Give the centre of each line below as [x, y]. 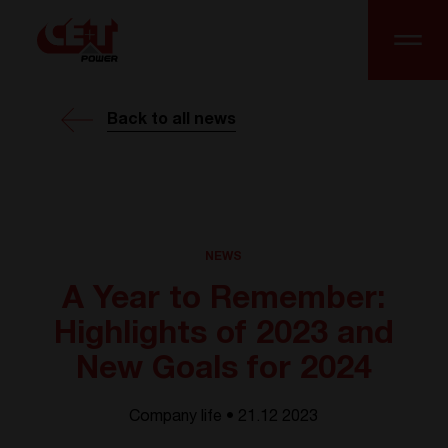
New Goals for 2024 [223, 371]
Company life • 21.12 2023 [224, 418]
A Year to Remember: [224, 301]
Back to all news [172, 120]
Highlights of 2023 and [223, 336]
